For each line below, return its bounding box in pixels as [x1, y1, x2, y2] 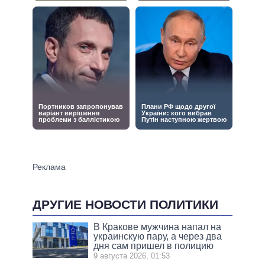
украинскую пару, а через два [93, 231, 222, 242]
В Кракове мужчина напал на [93, 222, 222, 232]
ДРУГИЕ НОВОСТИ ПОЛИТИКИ [33, 197, 218, 211]
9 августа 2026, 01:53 [93, 251, 170, 261]
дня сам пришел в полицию [93, 241, 214, 251]
